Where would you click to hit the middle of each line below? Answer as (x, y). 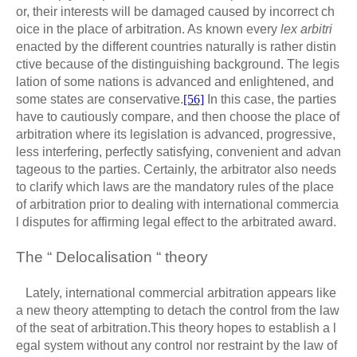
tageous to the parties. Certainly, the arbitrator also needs (176, 169)
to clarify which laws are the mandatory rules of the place (175, 186)
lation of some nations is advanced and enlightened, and (175, 81)
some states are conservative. (100, 99)
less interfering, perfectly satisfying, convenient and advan (178, 151)
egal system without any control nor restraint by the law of (177, 345)
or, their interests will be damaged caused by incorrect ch (175, 11)
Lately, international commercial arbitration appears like (176, 292)
